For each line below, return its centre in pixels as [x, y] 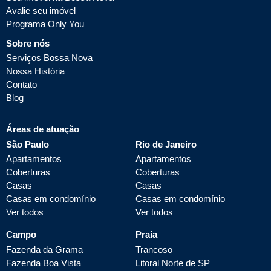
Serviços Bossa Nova [49, 58]
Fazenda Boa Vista [44, 263]
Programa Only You [45, 24]
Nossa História [35, 71]
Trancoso [154, 249]
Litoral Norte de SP [173, 263]
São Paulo [28, 144]
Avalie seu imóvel [41, 10]
